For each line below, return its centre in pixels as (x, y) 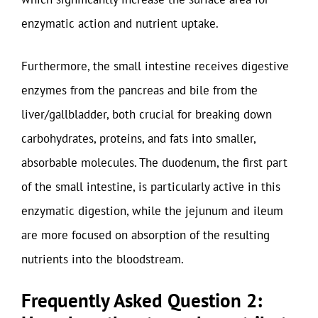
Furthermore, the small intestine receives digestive (155, 66)
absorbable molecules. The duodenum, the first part (154, 162)
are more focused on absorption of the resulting (146, 235)
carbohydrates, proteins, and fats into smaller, (138, 138)
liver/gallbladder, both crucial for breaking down (147, 114)
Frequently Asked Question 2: (142, 300)
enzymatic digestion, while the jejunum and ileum (152, 210)
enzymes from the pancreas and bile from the (139, 90)
